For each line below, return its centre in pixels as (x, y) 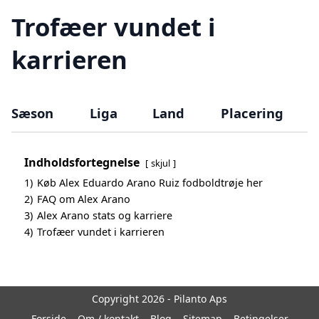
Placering (252, 113)
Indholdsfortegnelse (82, 163)
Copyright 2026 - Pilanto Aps (159, 299)
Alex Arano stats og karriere (105, 216)
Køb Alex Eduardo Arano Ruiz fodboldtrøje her (150, 183)
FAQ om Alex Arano (84, 199)
